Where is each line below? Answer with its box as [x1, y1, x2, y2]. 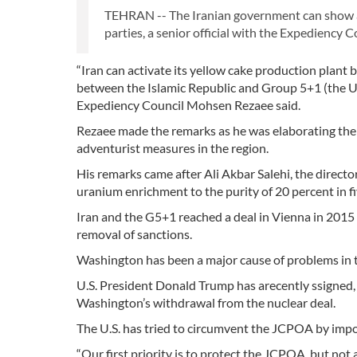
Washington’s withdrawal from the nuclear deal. [76, 295, 338, 311]
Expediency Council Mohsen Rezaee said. [76, 97, 300, 113]
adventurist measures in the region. [76, 140, 269, 156]
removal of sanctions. [76, 226, 192, 242]
